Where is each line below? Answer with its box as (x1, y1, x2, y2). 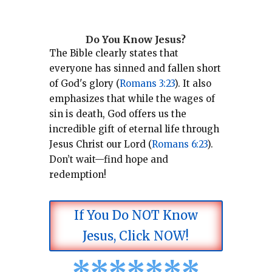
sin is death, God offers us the (49, 107, 186, 120)
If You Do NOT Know (73, 207, 198, 223)
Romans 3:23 (119, 77, 174, 89)
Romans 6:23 (151, 138, 207, 150)
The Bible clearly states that (49, 47, 178, 59)
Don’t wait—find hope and (49, 153, 168, 165)
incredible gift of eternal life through (49, 123, 219, 135)
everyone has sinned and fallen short (49, 62, 221, 74)
